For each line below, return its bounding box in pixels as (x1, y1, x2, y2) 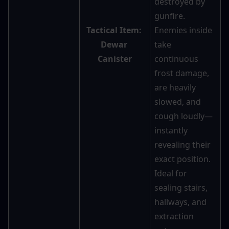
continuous (154, 53, 198, 65)
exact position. (154, 153, 211, 165)
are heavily (154, 82, 196, 94)
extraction (154, 211, 194, 222)
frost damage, (154, 67, 209, 79)
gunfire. (154, 10, 185, 22)
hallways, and (154, 196, 207, 208)
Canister (98, 53, 132, 65)
